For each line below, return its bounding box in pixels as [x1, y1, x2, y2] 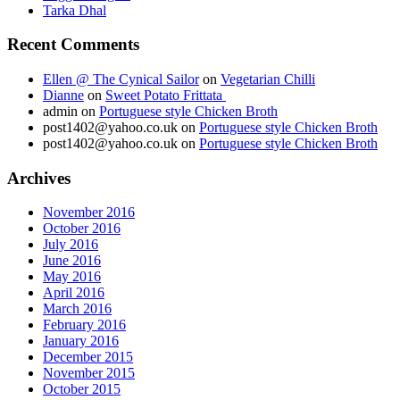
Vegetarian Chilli [221, 71, 315, 87]
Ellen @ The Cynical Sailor [43, 71, 199, 87]
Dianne [43, 87, 84, 103]
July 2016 [43, 237, 98, 253]
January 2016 [43, 333, 119, 349]
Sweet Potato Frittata [105, 87, 226, 103]
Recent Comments [7, 35, 139, 54]
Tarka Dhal [43, 2, 106, 18]
